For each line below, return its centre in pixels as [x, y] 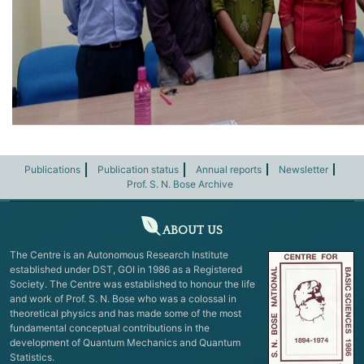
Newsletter [304, 169]
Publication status [138, 169]
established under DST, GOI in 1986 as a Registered [126, 269]
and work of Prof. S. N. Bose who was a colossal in [123, 298]
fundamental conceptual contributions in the [110, 327]
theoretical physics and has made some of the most [126, 313]
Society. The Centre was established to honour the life [132, 284]
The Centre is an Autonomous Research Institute [119, 254]
